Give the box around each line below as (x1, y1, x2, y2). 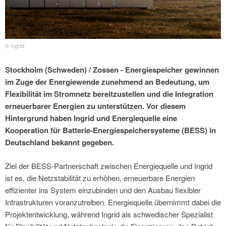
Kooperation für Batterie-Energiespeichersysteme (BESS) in (5, 125, 216, 136)
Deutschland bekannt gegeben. (5, 137, 114, 148)
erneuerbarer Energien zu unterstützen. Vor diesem (5, 100, 186, 112)
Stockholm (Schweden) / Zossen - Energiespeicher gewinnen (5, 64, 219, 76)
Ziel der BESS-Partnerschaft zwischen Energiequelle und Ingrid (5, 160, 212, 171)
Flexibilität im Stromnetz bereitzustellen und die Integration (5, 88, 213, 100)
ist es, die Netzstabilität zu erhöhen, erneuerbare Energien (5, 172, 195, 183)
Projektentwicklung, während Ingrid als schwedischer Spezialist (5, 208, 213, 219)
